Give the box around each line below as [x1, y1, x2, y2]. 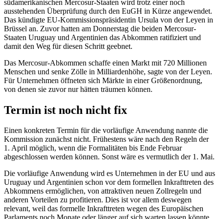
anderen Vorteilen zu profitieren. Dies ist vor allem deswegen [4, 196, 192, 204]
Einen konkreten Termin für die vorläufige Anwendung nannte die [4, 126, 208, 135]
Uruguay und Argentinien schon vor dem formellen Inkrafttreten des [4, 178, 214, 187]
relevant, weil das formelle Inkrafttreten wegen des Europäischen [4, 204, 203, 213]
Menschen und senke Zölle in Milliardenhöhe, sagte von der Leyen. [4, 67, 212, 76]
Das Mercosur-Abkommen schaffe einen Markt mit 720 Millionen [4, 58, 207, 67]
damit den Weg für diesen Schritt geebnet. [4, 42, 132, 50]
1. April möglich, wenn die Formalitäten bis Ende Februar [4, 144, 182, 153]
